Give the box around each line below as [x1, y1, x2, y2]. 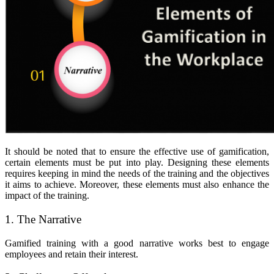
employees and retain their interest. [5, 248, 138, 259]
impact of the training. [5, 190, 89, 201]
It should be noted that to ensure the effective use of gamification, [5, 146, 269, 157]
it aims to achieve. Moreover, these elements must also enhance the [5, 179, 269, 190]
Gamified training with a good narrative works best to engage [5, 237, 269, 248]
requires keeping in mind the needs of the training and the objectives [5, 168, 269, 179]
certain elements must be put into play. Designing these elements [5, 157, 269, 168]
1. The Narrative [5, 212, 81, 226]
